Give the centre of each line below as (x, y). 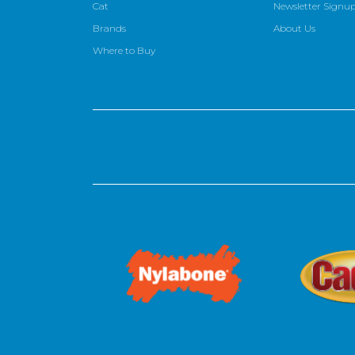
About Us (294, 29)
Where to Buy (124, 51)
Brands (109, 29)
